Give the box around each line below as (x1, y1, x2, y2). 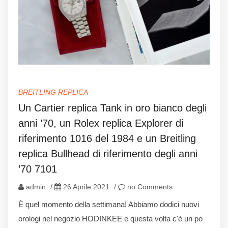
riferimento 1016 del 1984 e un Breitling (18, 133, 196, 145)
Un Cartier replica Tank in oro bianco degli (18, 102, 207, 114)
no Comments (125, 183, 173, 191)
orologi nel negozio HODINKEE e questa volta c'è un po (18, 214, 203, 223)
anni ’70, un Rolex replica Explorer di (18, 118, 183, 129)
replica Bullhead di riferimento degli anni (18, 148, 197, 160)
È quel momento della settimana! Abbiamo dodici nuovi (18, 200, 199, 209)
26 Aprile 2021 (63, 183, 109, 191)
